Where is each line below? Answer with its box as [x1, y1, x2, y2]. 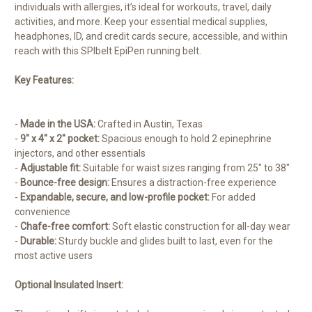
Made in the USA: [20, 118, 97, 130]
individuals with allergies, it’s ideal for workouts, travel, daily [15, 1, 272, 13]
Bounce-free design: [20, 177, 111, 189]
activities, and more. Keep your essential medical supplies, [15, 16, 267, 28]
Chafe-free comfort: [20, 221, 110, 233]
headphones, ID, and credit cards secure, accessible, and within [15, 31, 288, 42]
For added [210, 192, 256, 203]
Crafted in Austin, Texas [97, 118, 203, 130]
